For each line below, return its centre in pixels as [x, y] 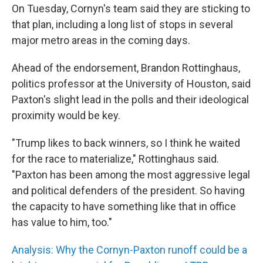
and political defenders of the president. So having [128, 190]
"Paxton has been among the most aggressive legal [131, 175]
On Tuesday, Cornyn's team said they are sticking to [131, 9]
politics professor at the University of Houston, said [131, 84]
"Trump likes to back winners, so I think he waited [126, 143]
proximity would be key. [66, 115]
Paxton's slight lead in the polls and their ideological [130, 100]
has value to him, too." [62, 222]
